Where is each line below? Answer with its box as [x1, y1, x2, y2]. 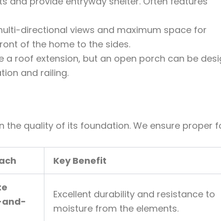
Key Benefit [53, 154, 107, 167]
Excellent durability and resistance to [53, 188, 215, 201]
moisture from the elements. [53, 202, 179, 215]
